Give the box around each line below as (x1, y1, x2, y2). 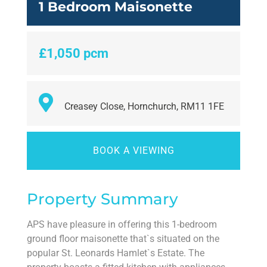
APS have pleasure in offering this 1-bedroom (27, 219, 217, 231)
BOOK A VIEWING (92, 145, 175, 157)
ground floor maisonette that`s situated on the (27, 233, 219, 245)
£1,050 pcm (39, 46, 108, 61)
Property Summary (27, 190, 178, 209)
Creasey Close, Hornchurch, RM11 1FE (62, 101, 224, 113)
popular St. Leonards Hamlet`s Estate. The (27, 247, 204, 259)
